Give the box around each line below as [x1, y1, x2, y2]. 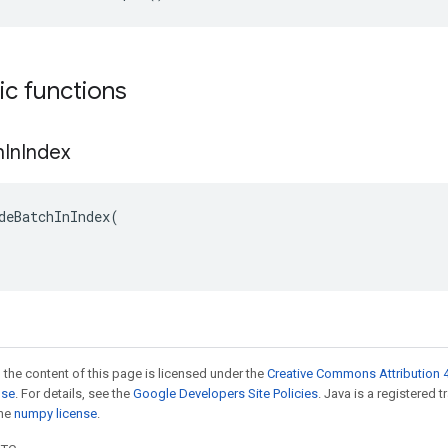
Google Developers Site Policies [133, 386, 318, 401]
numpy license [14, 406, 97, 421]
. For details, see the [15, 386, 133, 401]
